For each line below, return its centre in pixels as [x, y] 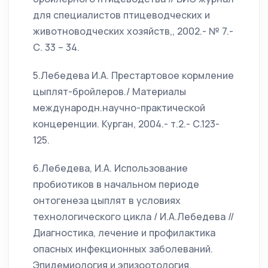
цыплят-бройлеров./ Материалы [109, 92]
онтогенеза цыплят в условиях [107, 200]
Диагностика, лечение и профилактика [124, 233]
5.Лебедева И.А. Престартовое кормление [133, 75]
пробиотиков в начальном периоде [116, 184]
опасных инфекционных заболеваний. [123, 249]
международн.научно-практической [119, 108]
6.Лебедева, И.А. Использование [110, 168]
